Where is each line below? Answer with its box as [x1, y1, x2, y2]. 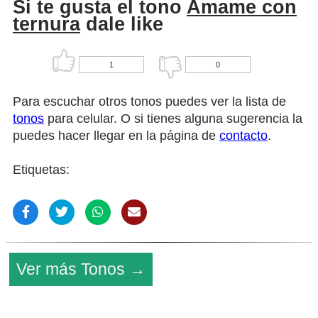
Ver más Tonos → [16, 259, 146, 278]
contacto [219, 128, 268, 143]
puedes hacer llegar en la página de [13, 128, 219, 143]
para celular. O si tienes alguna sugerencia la [44, 111, 302, 126]
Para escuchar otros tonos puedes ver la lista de [13, 94, 286, 109]
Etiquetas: [13, 162, 70, 177]
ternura [13, 13, 80, 35]
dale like [80, 13, 163, 35]
